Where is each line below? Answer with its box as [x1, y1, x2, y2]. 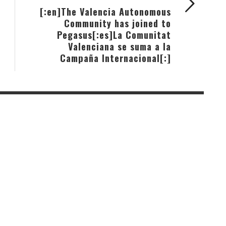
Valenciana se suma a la [68, 39, 171, 53]
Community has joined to [64, 16, 171, 30]
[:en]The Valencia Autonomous [40, 4, 171, 18]
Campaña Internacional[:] [60, 50, 171, 65]
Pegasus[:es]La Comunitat [57, 27, 171, 41]
